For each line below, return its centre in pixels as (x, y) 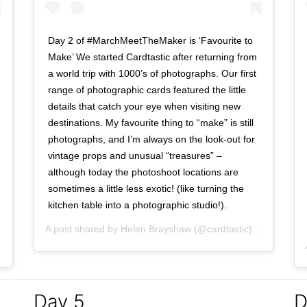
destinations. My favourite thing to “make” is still (151, 122)
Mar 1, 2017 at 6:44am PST (69, 245)
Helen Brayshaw (156, 229)
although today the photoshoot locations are (143, 172)
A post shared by (83, 229)
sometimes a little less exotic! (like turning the (146, 188)
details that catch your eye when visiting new (144, 106)
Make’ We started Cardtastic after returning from (152, 57)
